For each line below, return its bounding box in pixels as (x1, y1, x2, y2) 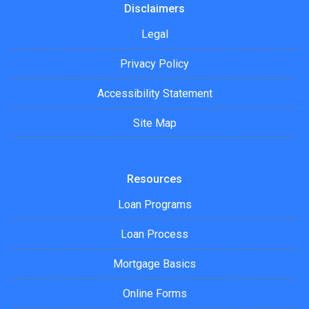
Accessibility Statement (97, 87, 212, 101)
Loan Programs (117, 198, 192, 212)
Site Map (132, 117, 177, 130)
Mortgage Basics (113, 257, 196, 271)
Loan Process (121, 228, 188, 241)
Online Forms (122, 287, 187, 301)
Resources (127, 172, 182, 186)
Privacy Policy (120, 57, 189, 71)
